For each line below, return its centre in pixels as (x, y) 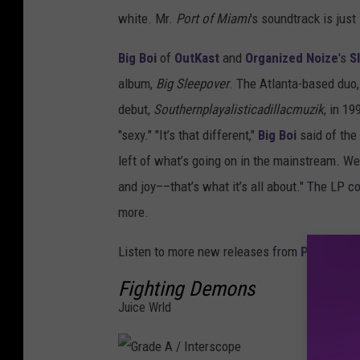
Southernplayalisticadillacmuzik (239, 110)
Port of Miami (213, 19)
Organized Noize (292, 58)
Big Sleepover (192, 84)
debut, (136, 110)
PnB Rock (328, 252)
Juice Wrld (145, 308)
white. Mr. (147, 19)
